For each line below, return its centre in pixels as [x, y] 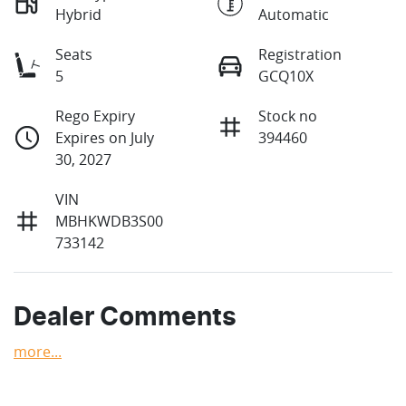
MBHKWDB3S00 [109, 222]
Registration [300, 55]
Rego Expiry [95, 116]
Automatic [294, 15]
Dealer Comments [125, 319]
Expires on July [105, 138]
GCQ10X [286, 77]
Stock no [288, 116]
